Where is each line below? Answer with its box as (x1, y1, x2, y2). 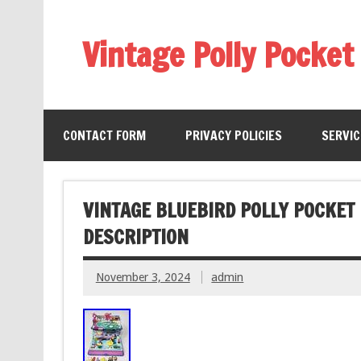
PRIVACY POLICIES (185, 127, 282, 144)
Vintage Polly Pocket (81, 31, 354, 77)
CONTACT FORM (62, 127, 146, 144)
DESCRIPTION (82, 222, 189, 251)
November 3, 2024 (95, 271, 190, 284)
